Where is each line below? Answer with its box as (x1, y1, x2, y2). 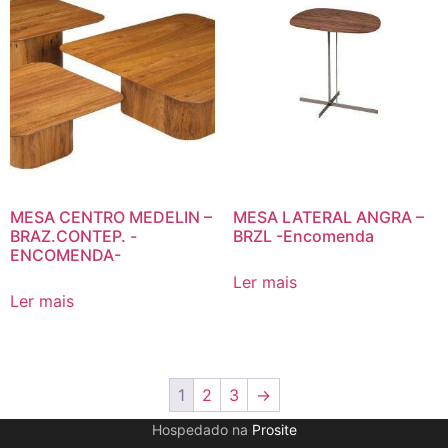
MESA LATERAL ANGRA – (232, 206, 424, 227)
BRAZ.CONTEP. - (10, 225, 137, 246)
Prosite (251, 420, 297, 438)
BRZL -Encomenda (232, 225, 374, 246)
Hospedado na (151, 420, 252, 438)
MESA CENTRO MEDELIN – (10, 206, 212, 227)
